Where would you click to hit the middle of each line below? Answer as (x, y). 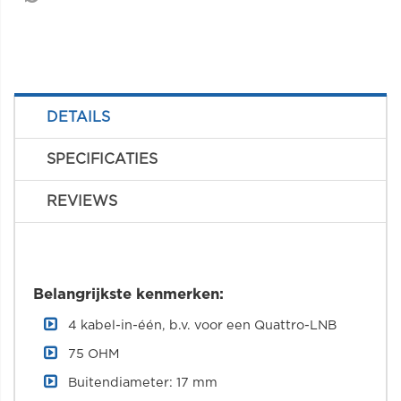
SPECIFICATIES (102, 159)
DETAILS (78, 117)
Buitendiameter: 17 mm (143, 383)
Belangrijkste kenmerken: (128, 294)
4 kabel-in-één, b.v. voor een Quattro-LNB (202, 325)
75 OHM (94, 354)
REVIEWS (82, 201)
